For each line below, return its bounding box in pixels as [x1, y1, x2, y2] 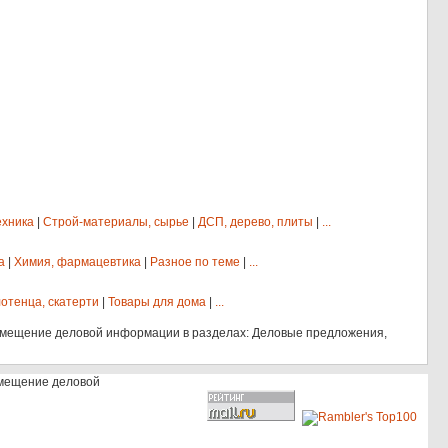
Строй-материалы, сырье [43, 215, 189, 229]
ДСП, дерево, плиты [198, 215, 313, 229]
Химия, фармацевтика [14, 255, 141, 269]
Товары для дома [108, 295, 206, 309]
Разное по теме [150, 255, 240, 269]
